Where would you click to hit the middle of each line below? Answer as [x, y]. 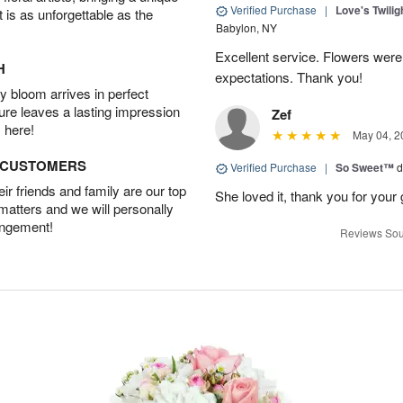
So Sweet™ [365, 167]
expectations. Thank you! [289, 77]
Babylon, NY [246, 27]
